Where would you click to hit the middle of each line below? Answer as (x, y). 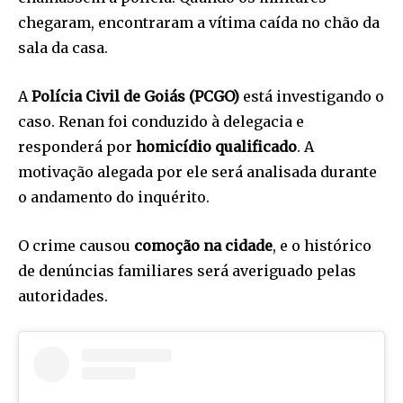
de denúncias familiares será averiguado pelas (187, 270)
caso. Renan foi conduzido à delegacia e (161, 121)
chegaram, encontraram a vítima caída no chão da (199, 22)
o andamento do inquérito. (114, 197)
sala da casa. (63, 47)
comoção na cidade (203, 245)
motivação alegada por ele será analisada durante (197, 171)
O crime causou (76, 245)
